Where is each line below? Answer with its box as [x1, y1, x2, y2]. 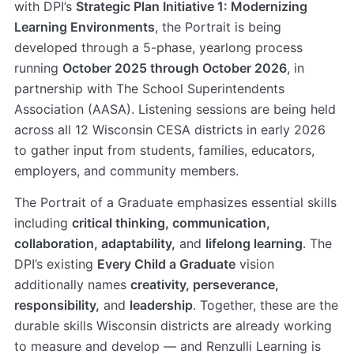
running [14, 60, 62, 77]
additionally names [14, 277, 130, 293]
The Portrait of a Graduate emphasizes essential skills [14, 194, 337, 211]
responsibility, [14, 297, 100, 314]
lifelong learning [205, 235, 303, 252]
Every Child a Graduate [97, 256, 235, 273]
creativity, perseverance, [130, 277, 279, 293]
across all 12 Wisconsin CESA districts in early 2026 [14, 122, 326, 138]
